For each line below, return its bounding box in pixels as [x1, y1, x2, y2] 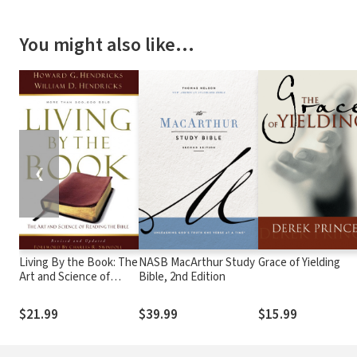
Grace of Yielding [258, 253, 340, 271]
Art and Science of [19, 268, 110, 285]
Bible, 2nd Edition [139, 268, 226, 285]
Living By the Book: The [19, 253, 138, 271]
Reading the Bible [19, 282, 108, 300]
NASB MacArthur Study [139, 253, 255, 271]
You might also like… [19, 30, 194, 59]
